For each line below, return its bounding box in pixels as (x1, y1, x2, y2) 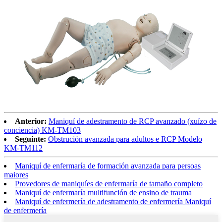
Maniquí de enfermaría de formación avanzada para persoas (15, 162, 201, 170)
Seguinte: (15, 135, 46, 144)
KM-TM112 (4, 144, 43, 153)
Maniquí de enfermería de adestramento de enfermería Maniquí (15, 197, 211, 206)
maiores (4, 170, 28, 179)
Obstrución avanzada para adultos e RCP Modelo (48, 135, 202, 144)
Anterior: (15, 117, 47, 126)
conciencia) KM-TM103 (4, 126, 81, 135)
